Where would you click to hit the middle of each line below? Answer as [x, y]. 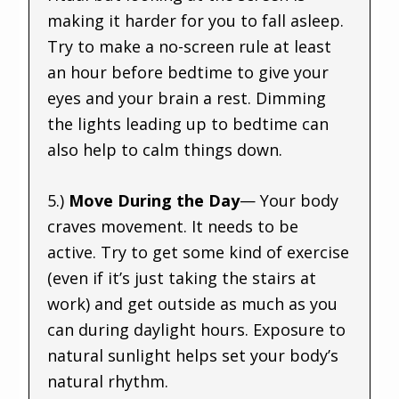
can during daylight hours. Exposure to [197, 329]
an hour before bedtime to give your [188, 72]
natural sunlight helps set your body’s [193, 355]
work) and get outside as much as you [193, 303]
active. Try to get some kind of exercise [199, 252]
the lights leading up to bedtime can [188, 123]
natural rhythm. [108, 381]
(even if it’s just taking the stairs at [182, 277]
